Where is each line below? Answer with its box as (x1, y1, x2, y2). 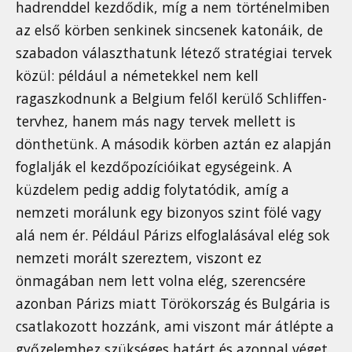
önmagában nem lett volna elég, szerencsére (16, 271, 306, 291)
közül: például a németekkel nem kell (16, 66, 258, 86)
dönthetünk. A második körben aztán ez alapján (16, 134, 332, 154)
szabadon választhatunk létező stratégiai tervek (16, 43, 332, 63)
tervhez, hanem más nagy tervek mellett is (16, 112, 295, 131)
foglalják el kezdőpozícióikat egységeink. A (16, 157, 291, 177)
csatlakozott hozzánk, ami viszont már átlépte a (16, 317, 334, 336)
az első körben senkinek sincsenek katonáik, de (16, 20, 323, 40)
